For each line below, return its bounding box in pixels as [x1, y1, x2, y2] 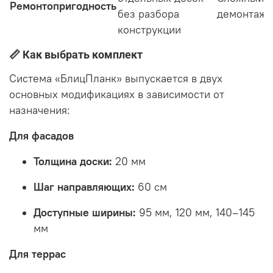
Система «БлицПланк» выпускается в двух [9, 71, 222, 85]
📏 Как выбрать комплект [9, 48, 143, 61]
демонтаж [217, 7, 267, 21]
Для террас [9, 247, 66, 261]
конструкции [118, 23, 181, 37]
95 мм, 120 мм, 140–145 [139, 205, 255, 219]
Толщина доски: [34, 154, 112, 168]
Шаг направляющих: [34, 180, 135, 194]
